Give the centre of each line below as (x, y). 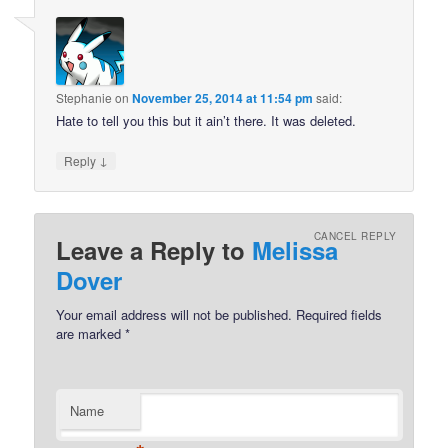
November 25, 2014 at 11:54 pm (223, 97)
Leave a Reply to (154, 250)
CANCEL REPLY (355, 235)
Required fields (337, 315)
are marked (91, 334)
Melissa (295, 250)
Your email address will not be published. (174, 315)
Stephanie (84, 97)
